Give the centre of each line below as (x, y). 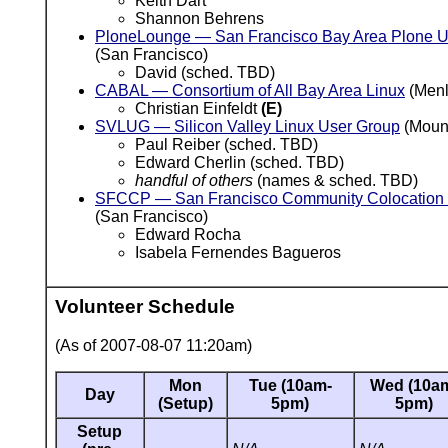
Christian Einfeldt (198, 109)
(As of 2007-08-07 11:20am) (153, 346)
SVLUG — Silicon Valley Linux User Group (247, 127)
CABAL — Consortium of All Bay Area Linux (250, 91)
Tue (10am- (290, 386)
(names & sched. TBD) (335, 181)
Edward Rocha (188, 235)
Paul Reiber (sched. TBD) (226, 145)
